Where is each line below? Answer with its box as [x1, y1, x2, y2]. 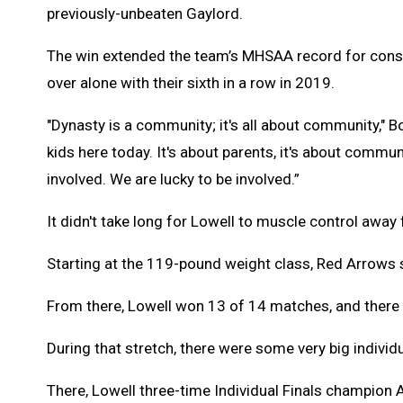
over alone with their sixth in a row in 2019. [47, 73, 335, 92]
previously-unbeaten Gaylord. [47, 4, 243, 22]
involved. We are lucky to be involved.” [47, 169, 300, 188]
